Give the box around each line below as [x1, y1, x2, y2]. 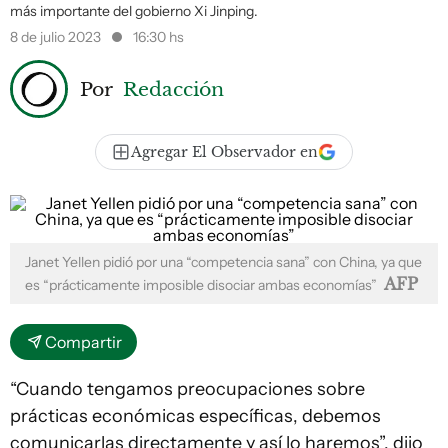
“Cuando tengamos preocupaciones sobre [10, 378, 365, 400]
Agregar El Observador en [131, 143, 318, 161]
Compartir [45, 332, 122, 352]
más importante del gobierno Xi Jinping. [10, 2, 258, 20]
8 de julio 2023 [10, 28, 104, 46]
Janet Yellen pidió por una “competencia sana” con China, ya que [25, 253, 422, 271]
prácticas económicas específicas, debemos [10, 405, 381, 427]
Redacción [123, 76, 224, 101]
